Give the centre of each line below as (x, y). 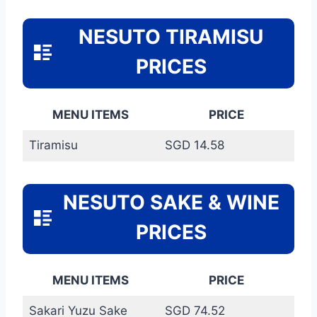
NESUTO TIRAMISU (171, 36)
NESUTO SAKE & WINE (171, 202)
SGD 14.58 (194, 145)
